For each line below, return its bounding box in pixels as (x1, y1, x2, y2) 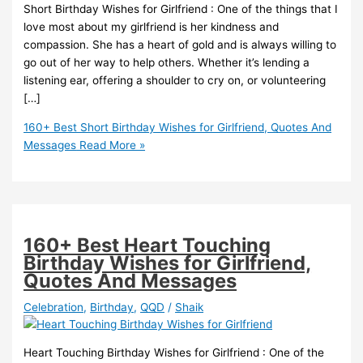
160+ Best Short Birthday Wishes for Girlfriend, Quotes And (23, 120, 332, 134)
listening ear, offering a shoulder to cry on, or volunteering (23, 74, 327, 88)
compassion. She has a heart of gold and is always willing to (23, 38, 337, 52)
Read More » (76, 138, 146, 152)
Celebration (23, 300, 84, 314)
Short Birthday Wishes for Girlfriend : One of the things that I (23, 2, 339, 16)
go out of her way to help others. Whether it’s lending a (23, 56, 310, 70)
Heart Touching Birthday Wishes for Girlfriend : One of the (23, 346, 325, 360)
